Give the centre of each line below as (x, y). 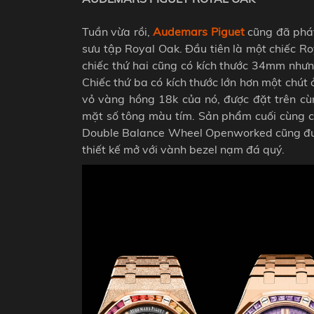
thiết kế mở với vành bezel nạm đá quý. (183, 150)
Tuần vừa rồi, (118, 32)
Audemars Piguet (199, 32)
